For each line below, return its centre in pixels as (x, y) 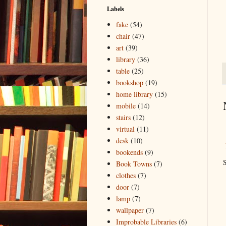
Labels (116, 9)
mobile (126, 106)
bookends (129, 152)
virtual (125, 129)
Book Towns (134, 164)
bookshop (129, 83)
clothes (126, 176)
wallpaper (130, 210)
